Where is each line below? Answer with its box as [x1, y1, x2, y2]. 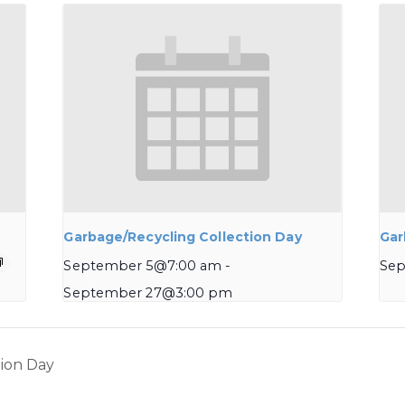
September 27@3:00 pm [63, 285, 233, 302]
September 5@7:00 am [63, 258, 222, 275]
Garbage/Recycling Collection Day [63, 229, 302, 246]
